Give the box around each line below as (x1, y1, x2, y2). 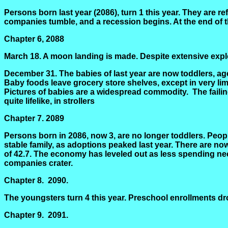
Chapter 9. (4, 211, 44, 219)
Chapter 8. (4, 176, 44, 185)
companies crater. (4, 159, 73, 167)
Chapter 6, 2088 (4, 35, 64, 43)
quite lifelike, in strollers (4, 97, 95, 105)
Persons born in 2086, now (4, 131, 109, 140)
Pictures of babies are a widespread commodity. (4, 88, 188, 96)
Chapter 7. (4, 114, 44, 123)
